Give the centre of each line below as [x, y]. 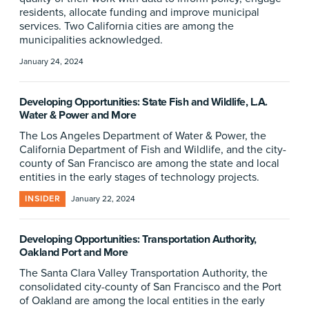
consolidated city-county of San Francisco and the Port [150, 287]
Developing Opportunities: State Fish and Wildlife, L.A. [143, 102]
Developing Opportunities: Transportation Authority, [138, 239]
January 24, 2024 [51, 62]
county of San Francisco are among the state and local [149, 163]
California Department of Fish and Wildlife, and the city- [153, 150]
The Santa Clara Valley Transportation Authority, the [143, 273]
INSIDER [42, 199]
